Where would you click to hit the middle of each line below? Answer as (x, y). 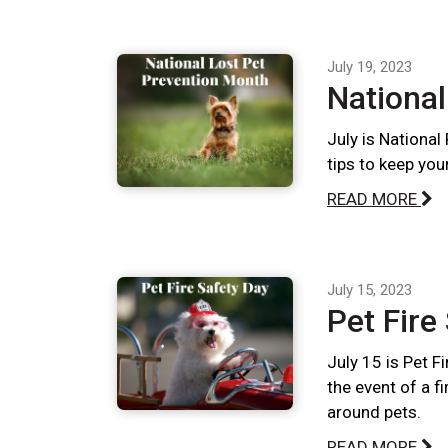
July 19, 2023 (369, 66)
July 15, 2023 (369, 289)
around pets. (374, 411)
